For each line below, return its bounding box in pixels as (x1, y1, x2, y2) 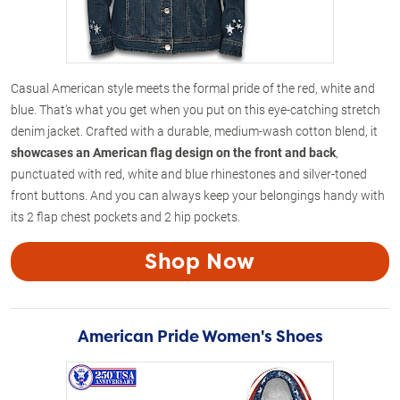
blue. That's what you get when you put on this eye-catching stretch (11, 100, 380, 118)
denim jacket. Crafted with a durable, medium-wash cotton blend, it (11, 121, 378, 139)
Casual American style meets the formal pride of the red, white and (11, 79, 375, 96)
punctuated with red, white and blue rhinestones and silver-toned (11, 164, 367, 182)
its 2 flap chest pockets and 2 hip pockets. (11, 207, 240, 225)
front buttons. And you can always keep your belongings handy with (11, 186, 385, 204)
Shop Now (145, 246, 255, 276)
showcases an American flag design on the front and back (11, 143, 336, 161)
